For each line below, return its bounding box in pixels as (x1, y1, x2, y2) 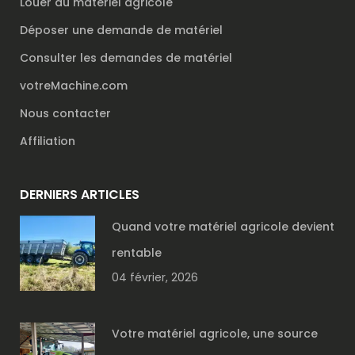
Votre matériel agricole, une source (112, 326, 318, 342)
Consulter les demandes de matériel (20, 50, 232, 66)
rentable (112, 245, 162, 261)
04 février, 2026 (112, 269, 198, 285)
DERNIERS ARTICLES (20, 185, 139, 204)
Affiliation (20, 133, 75, 149)
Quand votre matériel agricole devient (112, 219, 334, 235)
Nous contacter (20, 105, 111, 121)
